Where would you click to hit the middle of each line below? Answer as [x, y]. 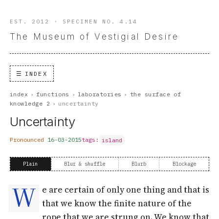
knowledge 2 [30, 104]
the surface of [155, 94]
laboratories [99, 94]
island [112, 140]
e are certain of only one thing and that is [125, 189]
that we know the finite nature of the [117, 203]
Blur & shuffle [85, 164]
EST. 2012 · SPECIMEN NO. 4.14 [74, 22]
